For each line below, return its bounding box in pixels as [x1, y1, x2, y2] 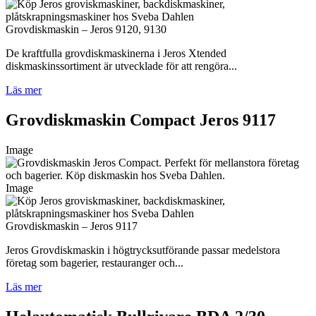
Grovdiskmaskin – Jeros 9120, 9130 [6, 23, 166, 36]
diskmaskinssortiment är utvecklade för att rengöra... [6, 60, 237, 73]
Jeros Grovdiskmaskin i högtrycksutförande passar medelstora [6, 244, 280, 256]
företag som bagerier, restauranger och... [6, 257, 183, 269]
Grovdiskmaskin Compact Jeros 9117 [6, 111, 276, 130]
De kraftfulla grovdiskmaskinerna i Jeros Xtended [6, 47, 226, 60]
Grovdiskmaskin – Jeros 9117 [6, 220, 138, 232]
